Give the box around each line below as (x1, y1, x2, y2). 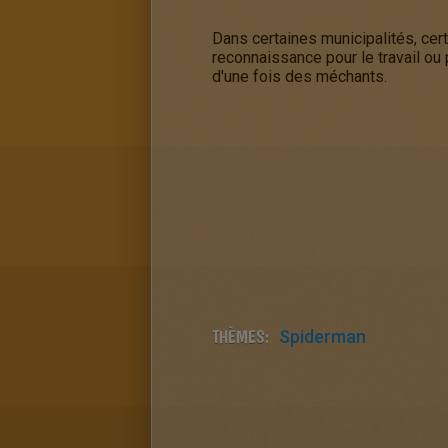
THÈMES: (212, 326, 269, 347)
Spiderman (279, 326, 366, 347)
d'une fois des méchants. (212, 67, 387, 86)
